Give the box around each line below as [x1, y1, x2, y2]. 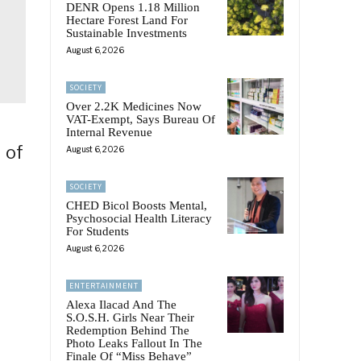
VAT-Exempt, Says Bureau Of [66, 113, 215, 127]
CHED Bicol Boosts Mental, [66, 199, 207, 213]
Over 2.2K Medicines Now [66, 100, 201, 114]
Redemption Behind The [66, 324, 189, 338]
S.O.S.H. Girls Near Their [66, 311, 194, 325]
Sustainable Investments [66, 27, 187, 40]
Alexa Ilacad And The [66, 298, 176, 312]
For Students [66, 225, 129, 239]
